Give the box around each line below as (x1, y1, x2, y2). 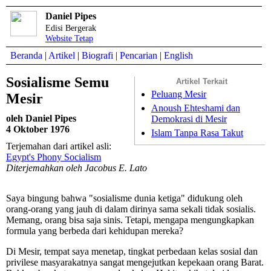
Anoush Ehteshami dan (151, 103, 240, 113)
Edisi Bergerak (45, 23, 96, 33)
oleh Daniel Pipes (6, 113, 76, 124)
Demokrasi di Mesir (151, 114, 227, 124)
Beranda (10, 50, 42, 60)
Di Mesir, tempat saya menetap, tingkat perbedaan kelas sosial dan (6, 246, 258, 257)
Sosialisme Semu (6, 74, 109, 91)
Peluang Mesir (151, 89, 206, 99)
